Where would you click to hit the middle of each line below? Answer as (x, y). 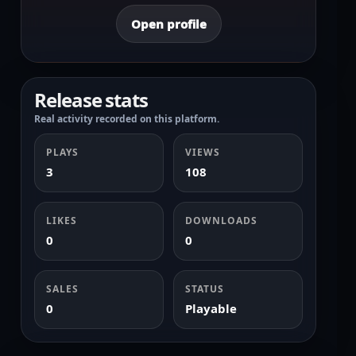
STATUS (205, 289)
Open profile (168, 23)
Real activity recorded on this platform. (127, 119)
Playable (211, 309)
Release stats (91, 100)
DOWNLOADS (221, 221)
